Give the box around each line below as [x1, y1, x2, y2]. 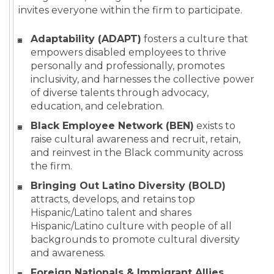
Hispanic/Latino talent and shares [31, 207, 191, 219]
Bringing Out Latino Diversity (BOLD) [31, 180, 226, 192]
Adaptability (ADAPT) [31, 33, 141, 45]
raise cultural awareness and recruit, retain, [31, 133, 240, 146]
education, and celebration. [31, 100, 164, 113]
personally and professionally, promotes [31, 60, 224, 72]
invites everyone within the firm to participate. [18, 4, 242, 17]
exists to [194, 120, 235, 132]
